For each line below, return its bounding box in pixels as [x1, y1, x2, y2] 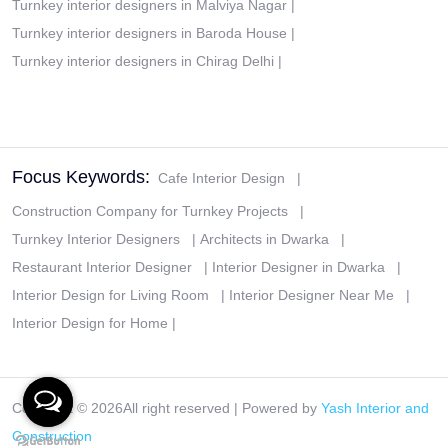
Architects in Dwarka [200, 231, 329, 247]
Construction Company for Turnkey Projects [12, 203, 288, 219]
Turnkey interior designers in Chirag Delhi [12, 53, 274, 69]
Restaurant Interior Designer [12, 259, 192, 275]
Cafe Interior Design [158, 170, 285, 186]
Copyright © [12, 400, 91, 416]
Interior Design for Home [12, 315, 168, 331]
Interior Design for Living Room [12, 287, 209, 303]
